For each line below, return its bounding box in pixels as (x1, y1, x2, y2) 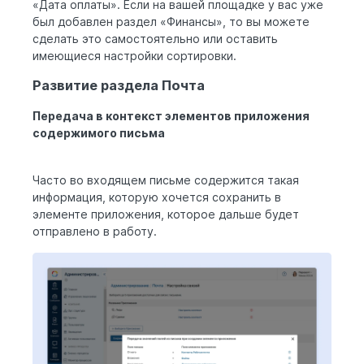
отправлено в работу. (32, 224, 160, 239)
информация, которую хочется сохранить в (32, 190, 281, 205)
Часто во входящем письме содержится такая (32, 173, 299, 188)
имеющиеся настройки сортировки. (32, 49, 236, 63)
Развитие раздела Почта (32, 77, 205, 94)
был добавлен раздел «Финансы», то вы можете (32, 15, 310, 29)
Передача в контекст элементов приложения (32, 109, 310, 123)
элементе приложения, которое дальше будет (32, 207, 299, 222)
